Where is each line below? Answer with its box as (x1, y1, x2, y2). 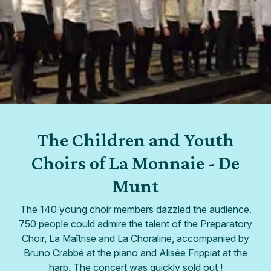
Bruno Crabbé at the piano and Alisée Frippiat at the (24, 246, 247, 259)
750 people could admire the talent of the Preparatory (19, 217, 252, 230)
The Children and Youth (37, 128, 234, 151)
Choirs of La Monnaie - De (31, 151, 240, 174)
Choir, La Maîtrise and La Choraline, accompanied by (22, 232, 249, 244)
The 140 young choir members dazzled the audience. (19, 203, 252, 215)
